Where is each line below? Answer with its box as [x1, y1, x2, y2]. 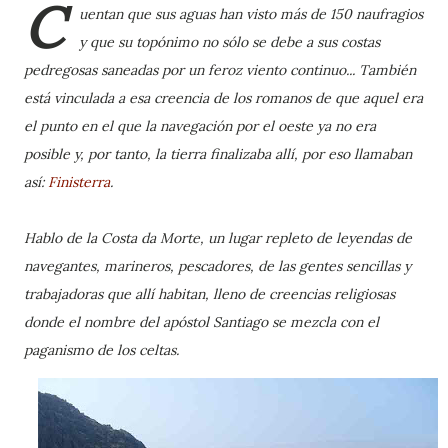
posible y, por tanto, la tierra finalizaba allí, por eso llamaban [24, 145, 412, 163]
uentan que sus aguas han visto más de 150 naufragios [79, 5, 423, 23]
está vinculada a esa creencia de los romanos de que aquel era [24, 89, 423, 107]
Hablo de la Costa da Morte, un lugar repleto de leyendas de [24, 229, 412, 247]
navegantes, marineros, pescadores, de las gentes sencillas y [24, 257, 411, 275]
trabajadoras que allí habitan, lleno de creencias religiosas [24, 285, 395, 303]
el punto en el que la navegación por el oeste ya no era [24, 117, 376, 135]
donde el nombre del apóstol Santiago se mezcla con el [24, 313, 379, 331]
